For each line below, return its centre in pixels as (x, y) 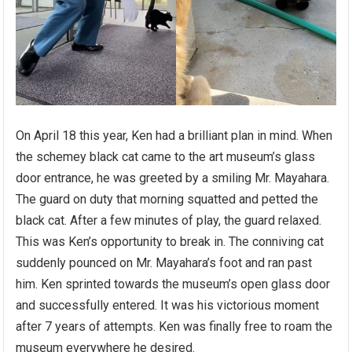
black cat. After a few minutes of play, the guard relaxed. (169, 220)
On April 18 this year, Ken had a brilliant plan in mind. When (174, 135)
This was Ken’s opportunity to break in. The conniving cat (170, 241)
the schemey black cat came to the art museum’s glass (166, 156)
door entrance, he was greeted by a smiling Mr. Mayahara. (173, 178)
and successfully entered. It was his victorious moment (168, 305)
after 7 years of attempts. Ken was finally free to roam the (174, 326)
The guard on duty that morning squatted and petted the (167, 199)
